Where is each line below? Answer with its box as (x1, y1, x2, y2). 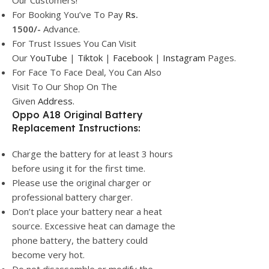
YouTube (30, 52, 67, 64)
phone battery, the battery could (12, 234, 148, 246)
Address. (38, 95, 74, 107)
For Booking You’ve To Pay (12, 8, 125, 20)
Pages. (205, 52, 236, 64)
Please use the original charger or (12, 177, 151, 189)
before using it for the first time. (12, 162, 145, 174)
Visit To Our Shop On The (12, 80, 117, 92)
